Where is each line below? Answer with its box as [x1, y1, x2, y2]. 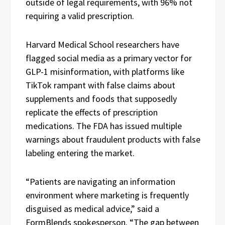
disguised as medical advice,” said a [26, 203, 159, 214]
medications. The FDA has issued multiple [26, 120, 182, 132]
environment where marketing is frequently [26, 189, 189, 201]
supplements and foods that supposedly [26, 93, 177, 104]
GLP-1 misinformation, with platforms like [26, 66, 184, 77]
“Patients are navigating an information [26, 176, 175, 187]
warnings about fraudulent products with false [26, 134, 200, 145]
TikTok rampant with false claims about [26, 79, 175, 91]
